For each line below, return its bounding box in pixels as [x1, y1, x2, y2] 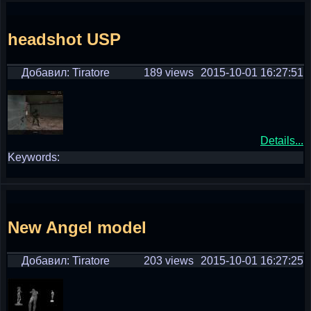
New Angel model [8, 217, 146, 237]
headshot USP [8, 29, 121, 49]
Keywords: [8, 151, 60, 163]
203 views [144, 255, 194, 267]
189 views [144, 67, 194, 78]
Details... [260, 135, 303, 146]
